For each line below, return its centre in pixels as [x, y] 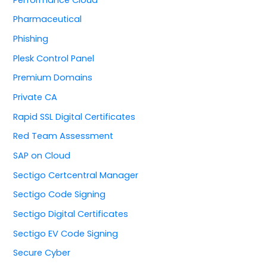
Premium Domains [53, 78]
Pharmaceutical [48, 19]
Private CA [35, 97]
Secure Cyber [42, 253]
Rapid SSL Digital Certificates [74, 117]
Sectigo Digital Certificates [71, 214]
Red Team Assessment [63, 136]
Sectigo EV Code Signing [66, 233]
